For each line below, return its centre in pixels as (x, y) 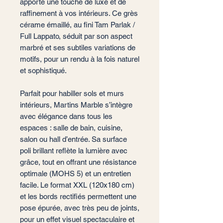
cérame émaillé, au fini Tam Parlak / (77, 25)
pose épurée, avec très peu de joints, (80, 208)
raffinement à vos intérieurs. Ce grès (79, 13)
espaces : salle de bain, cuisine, (71, 128)
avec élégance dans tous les (66, 116)
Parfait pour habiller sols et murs (72, 93)
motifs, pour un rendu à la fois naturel (80, 59)
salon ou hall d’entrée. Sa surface (73, 139)
